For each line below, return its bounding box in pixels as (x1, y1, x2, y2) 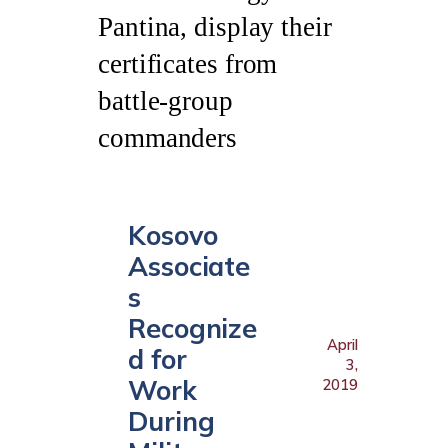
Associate (128, 249, 251, 284)
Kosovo (128, 218, 218, 253)
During (128, 404, 215, 439)
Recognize (128, 311, 258, 346)
